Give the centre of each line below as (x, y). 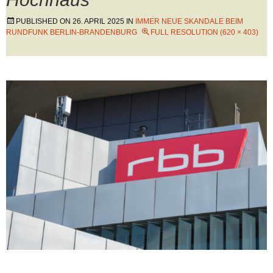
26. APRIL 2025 (98, 21)
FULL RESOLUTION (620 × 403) (204, 32)
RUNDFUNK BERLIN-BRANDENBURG (72, 32)
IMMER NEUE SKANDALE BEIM (189, 21)
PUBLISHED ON (44, 21)
